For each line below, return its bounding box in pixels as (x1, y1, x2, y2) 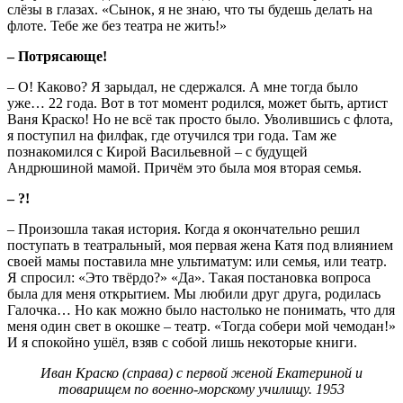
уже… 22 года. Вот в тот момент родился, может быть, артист (7, 94, 388, 111)
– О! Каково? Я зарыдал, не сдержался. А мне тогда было (7, 78, 358, 94)
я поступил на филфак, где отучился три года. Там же (7, 127, 336, 143)
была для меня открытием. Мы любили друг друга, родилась (7, 285, 381, 301)
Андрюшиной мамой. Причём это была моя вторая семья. (7, 159, 362, 175)
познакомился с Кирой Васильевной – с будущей (7, 143, 308, 159)
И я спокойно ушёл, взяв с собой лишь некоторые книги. (7, 334, 357, 350)
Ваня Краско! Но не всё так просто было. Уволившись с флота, (7, 111, 393, 127)
